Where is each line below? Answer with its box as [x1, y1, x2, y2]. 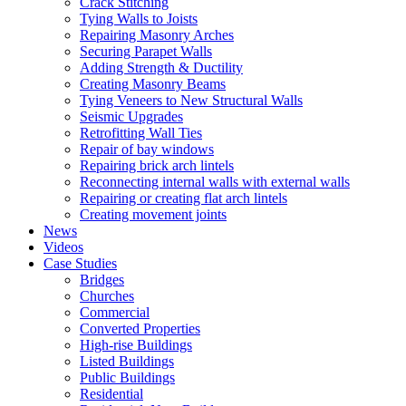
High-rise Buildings [80, 336, 192, 353]
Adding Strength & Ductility [80, 59, 243, 75]
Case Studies [43, 255, 117, 271]
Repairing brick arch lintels [80, 157, 234, 173]
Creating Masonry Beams [80, 75, 226, 92]
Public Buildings [80, 369, 175, 385]
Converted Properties [80, 320, 200, 336]
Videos [43, 238, 83, 255]
